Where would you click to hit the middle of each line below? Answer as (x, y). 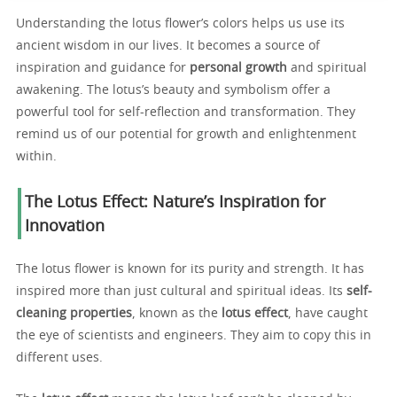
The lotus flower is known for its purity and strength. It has (190, 269)
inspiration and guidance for (103, 68)
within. (36, 157)
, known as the (177, 314)
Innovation (65, 227)
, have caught (328, 314)
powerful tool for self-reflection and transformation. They (186, 113)
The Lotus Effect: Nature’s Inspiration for (175, 203)
